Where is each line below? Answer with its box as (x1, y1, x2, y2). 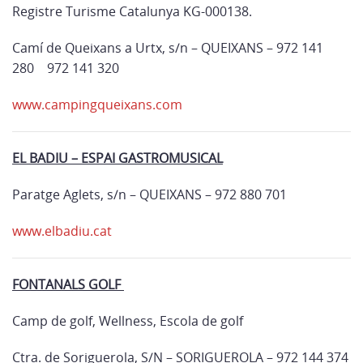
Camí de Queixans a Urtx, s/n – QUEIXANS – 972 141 (12, 39, 323, 57)
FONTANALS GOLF (12, 275, 124, 293)
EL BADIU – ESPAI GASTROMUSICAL (12, 149, 223, 167)
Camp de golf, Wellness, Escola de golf (12, 312, 243, 330)
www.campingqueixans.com (12, 96, 182, 113)
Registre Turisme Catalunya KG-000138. (12, 2, 255, 20)
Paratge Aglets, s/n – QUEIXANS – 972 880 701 (12, 186, 287, 203)
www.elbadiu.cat (12, 222, 112, 240)
